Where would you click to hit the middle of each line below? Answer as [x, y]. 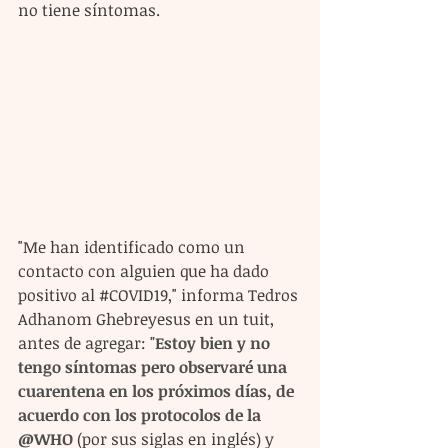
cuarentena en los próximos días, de [158, 391]
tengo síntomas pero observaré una [154, 367]
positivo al [58, 295]
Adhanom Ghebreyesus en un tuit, [148, 319]
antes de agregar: [84, 343]
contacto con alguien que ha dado [145, 271]
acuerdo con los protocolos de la [141, 415]
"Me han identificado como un [133, 247]
